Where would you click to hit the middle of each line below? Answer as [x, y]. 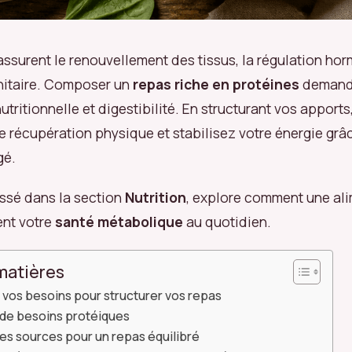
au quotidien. [227, 222]
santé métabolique [119, 222]
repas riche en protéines [216, 84]
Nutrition [156, 197]
